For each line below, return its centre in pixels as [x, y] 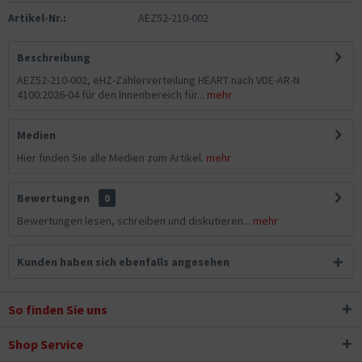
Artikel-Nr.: [37, 18]
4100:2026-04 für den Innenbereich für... [111, 95]
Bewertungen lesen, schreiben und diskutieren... [134, 221]
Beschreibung [54, 58]
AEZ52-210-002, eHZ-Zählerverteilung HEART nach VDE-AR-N [158, 80]
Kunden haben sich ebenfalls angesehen [123, 262]
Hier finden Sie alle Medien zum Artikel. [112, 158]
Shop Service [46, 345]
